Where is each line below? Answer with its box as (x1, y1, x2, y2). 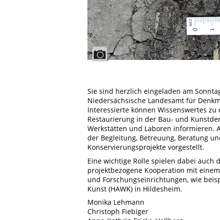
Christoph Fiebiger (87, 206, 148, 216)
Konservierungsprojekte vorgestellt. (87, 142, 204, 152)
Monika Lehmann (87, 197, 144, 207)
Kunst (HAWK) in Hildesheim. (87, 184, 182, 193)
